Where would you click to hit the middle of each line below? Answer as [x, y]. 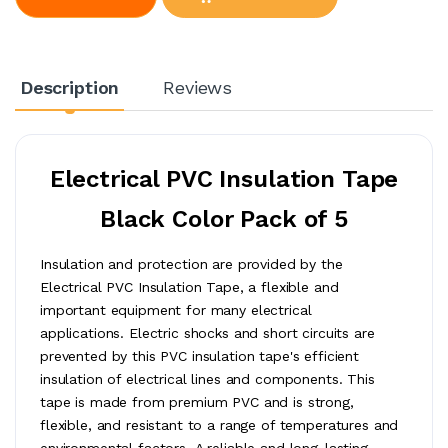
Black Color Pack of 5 [224, 218]
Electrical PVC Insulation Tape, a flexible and [189, 286]
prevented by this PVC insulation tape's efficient [199, 355]
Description [69, 87]
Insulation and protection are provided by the [191, 263]
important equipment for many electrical [176, 309]
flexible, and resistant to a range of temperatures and [219, 424]
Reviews [198, 87]
